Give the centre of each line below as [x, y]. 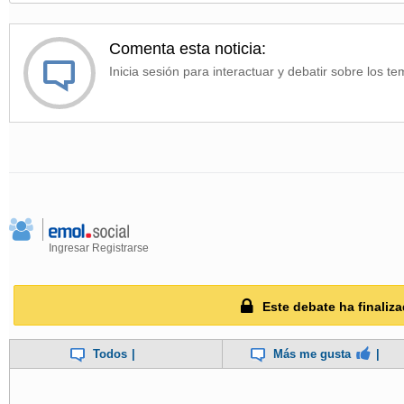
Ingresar [69, 248]
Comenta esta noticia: [188, 49]
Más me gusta [312, 354]
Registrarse [120, 248]
